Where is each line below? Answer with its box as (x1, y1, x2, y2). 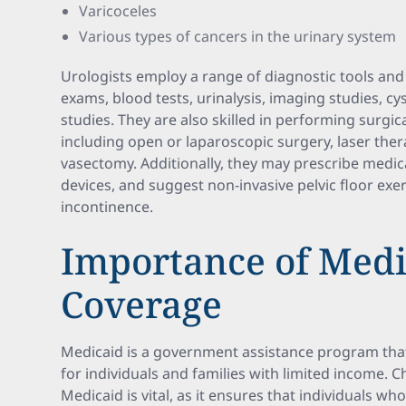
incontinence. (61, 197, 154, 217)
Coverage (61, 279, 223, 329)
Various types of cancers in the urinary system (79, 26, 397, 46)
